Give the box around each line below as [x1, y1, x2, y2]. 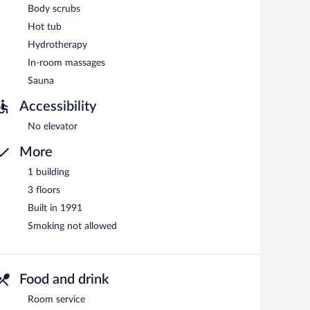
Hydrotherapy [28, 39, 87, 50]
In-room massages [28, 57, 105, 68]
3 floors [28, 185, 60, 195]
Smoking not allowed [28, 221, 117, 231]
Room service [28, 294, 85, 304]
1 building [28, 167, 69, 177]
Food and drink [19, 272, 109, 286]
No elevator [28, 121, 77, 131]
